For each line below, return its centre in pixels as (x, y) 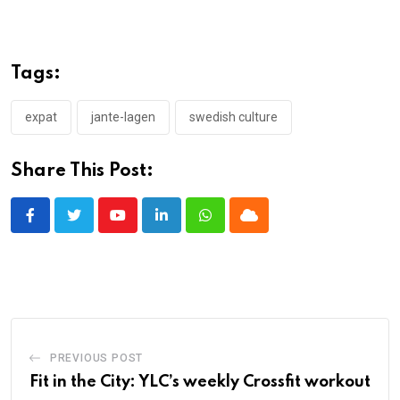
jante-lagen (123, 117)
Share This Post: (82, 171)
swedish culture (233, 117)
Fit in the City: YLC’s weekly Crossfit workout (200, 382)
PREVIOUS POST (96, 358)
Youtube (142, 226)
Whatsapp (235, 226)
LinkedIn (187, 226)
